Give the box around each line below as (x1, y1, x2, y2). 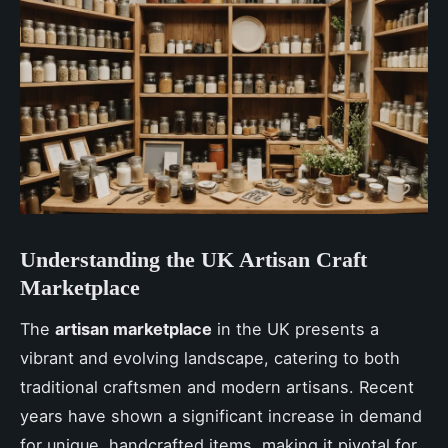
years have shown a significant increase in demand (20, 405, 422, 426)
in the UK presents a (212, 318, 379, 339)
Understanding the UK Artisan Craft (20, 246, 367, 272)
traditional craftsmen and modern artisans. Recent (20, 376, 414, 397)
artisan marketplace (55, 318, 212, 339)
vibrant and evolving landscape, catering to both (20, 347, 400, 368)
